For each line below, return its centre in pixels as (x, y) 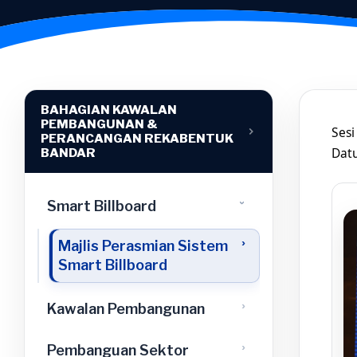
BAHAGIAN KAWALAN (109, 110)
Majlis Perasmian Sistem (143, 246)
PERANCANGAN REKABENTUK (137, 138)
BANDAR (68, 153)
